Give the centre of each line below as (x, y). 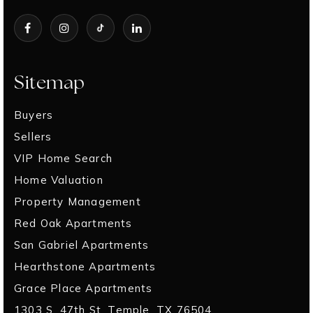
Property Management (78, 202)
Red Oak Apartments (73, 223)
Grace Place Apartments (83, 288)
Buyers (34, 115)
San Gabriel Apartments (82, 245)
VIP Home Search (63, 158)
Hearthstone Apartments (85, 267)
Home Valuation (59, 180)
